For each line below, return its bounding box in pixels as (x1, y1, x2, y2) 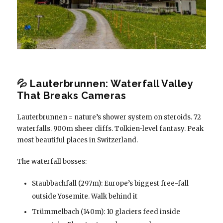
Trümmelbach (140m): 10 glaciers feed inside (31, 208, 180, 216)
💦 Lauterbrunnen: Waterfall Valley (16, 78, 193, 90)
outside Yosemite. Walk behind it (31, 192, 137, 201)
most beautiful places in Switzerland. (16, 136, 138, 144)
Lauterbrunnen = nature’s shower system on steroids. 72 (16, 113, 201, 121)
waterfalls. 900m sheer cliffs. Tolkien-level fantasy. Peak (16, 124, 204, 133)
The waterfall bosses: (16, 157, 87, 166)
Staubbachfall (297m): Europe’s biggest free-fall (31, 179, 189, 188)
